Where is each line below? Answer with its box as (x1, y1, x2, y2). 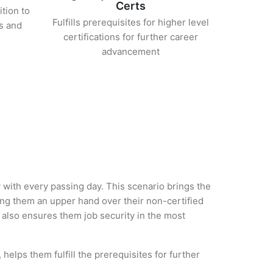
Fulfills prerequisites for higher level (52, 16, 210, 28)
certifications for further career (63, 31, 199, 43)
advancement (102, 46, 160, 57)
